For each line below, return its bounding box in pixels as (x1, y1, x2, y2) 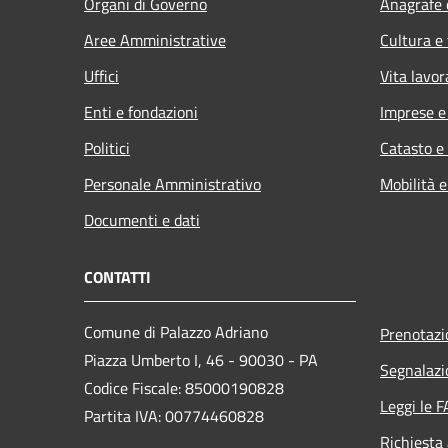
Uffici (84, 63, 119, 88)
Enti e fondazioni (84, 99, 198, 124)
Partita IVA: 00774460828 (84, 403, 264, 428)
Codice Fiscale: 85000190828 (84, 375, 284, 400)
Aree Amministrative (84, 27, 226, 52)
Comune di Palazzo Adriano (84, 319, 268, 344)
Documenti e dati (84, 207, 200, 232)
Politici (84, 135, 130, 160)
